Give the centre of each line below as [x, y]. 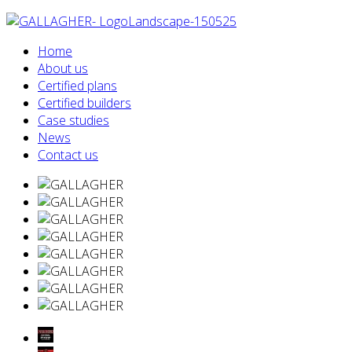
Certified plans [77, 86]
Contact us [68, 155]
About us [63, 68]
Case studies [73, 120]
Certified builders [84, 103]
